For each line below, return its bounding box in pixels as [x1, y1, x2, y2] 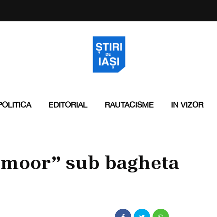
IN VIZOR [170, 100, 203, 109]
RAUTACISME [104, 100, 154, 109]
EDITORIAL [48, 100, 87, 109]
